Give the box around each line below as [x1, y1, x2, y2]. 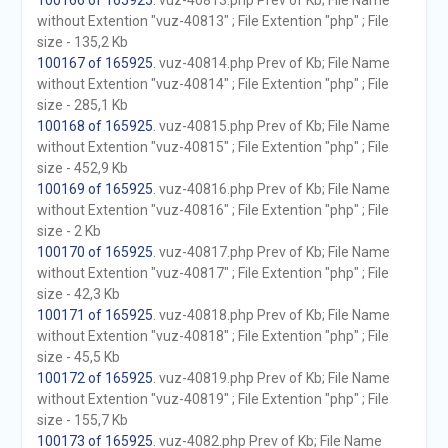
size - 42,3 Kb [36, 286, 120, 302]
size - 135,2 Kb [36, 34, 128, 50]
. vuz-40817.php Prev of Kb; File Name [152, 244, 390, 260]
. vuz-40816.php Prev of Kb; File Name [152, 181, 390, 197]
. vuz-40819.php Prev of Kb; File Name [152, 370, 390, 386]
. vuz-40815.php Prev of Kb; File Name [152, 118, 390, 134]
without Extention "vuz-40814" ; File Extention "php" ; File [36, 76, 389, 92]
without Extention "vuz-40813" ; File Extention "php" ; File [36, 13, 389, 29]
